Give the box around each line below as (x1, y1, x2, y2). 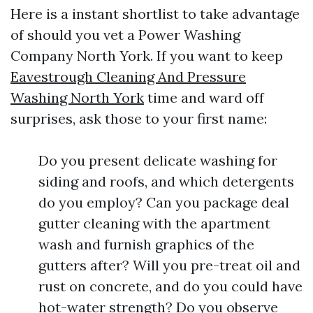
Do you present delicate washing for (38, 151, 277, 169)
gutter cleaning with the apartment (38, 214, 270, 232)
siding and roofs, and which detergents (38, 172, 294, 190)
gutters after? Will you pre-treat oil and (38, 256, 300, 274)
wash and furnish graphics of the (38, 235, 254, 253)
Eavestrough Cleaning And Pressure (10, 67, 246, 85)
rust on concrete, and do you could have (38, 277, 303, 295)
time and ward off (144, 88, 264, 106)
